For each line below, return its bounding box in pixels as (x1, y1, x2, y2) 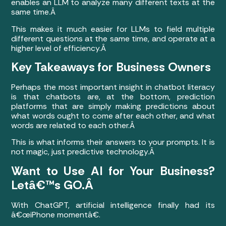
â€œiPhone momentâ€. (11, 209, 101, 220)
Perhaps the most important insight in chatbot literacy (11, 81, 215, 92)
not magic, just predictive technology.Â (11, 146, 157, 157)
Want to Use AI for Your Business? (11, 162, 215, 179)
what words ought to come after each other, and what (11, 110, 215, 121)
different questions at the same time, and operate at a (11, 33, 215, 44)
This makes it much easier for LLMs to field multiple (11, 23, 215, 34)
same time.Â (11, 7, 58, 18)
